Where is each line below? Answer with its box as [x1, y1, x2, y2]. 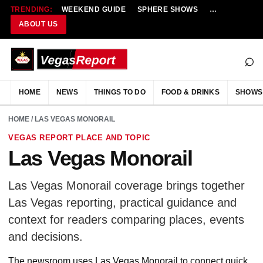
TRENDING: [11, 5, 53, 14]
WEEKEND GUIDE [61, 5, 126, 14]
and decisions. [8, 230, 83, 243]
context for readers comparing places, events [8, 213, 244, 226]
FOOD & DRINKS [161, 88, 220, 96]
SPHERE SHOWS [137, 5, 198, 14]
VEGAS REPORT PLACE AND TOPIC [8, 133, 150, 142]
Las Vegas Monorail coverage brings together [8, 179, 245, 192]
